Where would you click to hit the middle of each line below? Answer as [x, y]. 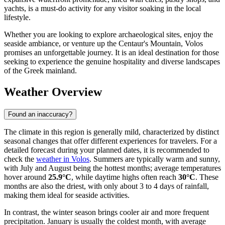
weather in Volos [63, 159]
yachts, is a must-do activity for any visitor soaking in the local [102, 9]
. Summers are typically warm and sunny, [155, 159]
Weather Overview [53, 92]
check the [20, 159]
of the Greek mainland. [40, 71]
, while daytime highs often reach [125, 177]
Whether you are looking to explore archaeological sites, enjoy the [108, 35]
